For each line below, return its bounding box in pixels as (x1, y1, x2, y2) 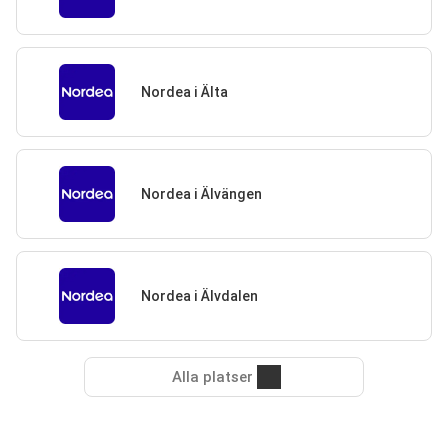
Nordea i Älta (140, 83, 228, 100)
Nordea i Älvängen (140, 185, 262, 202)
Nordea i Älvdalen (140, 287, 258, 304)
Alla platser (171, 368, 253, 386)
